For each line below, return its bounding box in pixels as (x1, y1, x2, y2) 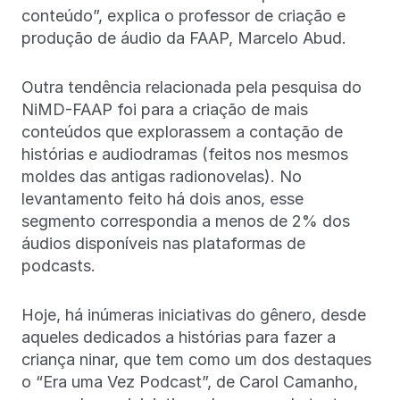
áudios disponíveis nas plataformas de (21, 233, 305, 253)
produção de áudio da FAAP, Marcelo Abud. (21, 28, 351, 47)
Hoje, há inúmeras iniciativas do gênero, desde (21, 304, 366, 324)
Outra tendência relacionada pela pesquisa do (21, 77, 362, 96)
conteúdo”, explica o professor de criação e (21, 5, 346, 25)
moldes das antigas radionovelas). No (21, 166, 302, 186)
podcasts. (21, 255, 100, 275)
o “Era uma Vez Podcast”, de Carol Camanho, (21, 371, 358, 391)
